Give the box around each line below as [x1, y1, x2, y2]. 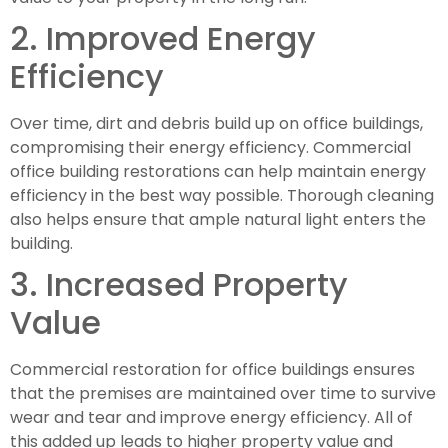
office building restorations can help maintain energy [10, 160, 426, 183]
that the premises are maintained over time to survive [10, 382, 436, 405]
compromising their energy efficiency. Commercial [10, 136, 411, 159]
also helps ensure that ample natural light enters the [10, 208, 426, 231]
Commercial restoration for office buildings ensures [10, 358, 415, 381]
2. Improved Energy [10, 16, 316, 61]
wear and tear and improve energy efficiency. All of [10, 406, 413, 429]
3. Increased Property [10, 262, 348, 307]
